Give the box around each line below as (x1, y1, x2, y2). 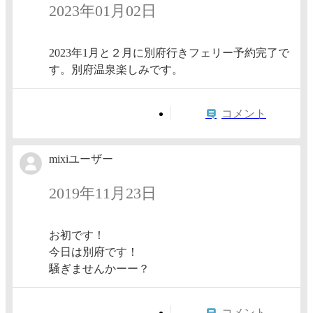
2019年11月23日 (49, 184, 156, 203)
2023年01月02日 (49, 2, 156, 20)
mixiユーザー (49, 152, 113, 165)
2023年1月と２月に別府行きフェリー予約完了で (49, 46, 289, 59)
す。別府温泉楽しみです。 (49, 63, 183, 75)
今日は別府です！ (49, 245, 138, 258)
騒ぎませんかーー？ (49, 262, 150, 275)
